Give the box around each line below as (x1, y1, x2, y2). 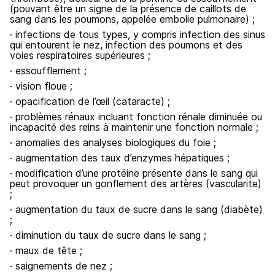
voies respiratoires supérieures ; (10, 49, 150, 61)
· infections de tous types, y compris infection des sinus (10, 28, 265, 41)
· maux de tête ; (10, 244, 82, 257)
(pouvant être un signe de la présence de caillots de (10, 2, 246, 15)
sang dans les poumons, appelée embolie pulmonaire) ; (10, 13, 255, 25)
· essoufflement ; (10, 64, 87, 77)
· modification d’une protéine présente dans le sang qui (10, 167, 258, 179)
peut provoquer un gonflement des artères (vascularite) (10, 177, 261, 190)
